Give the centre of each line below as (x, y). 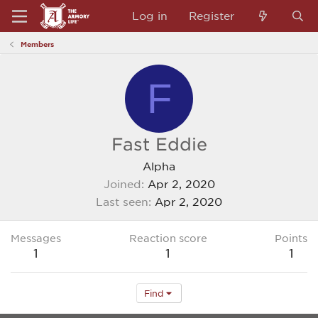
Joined (122, 184)
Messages (36, 238)
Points (291, 238)
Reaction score (168, 238)
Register (212, 16)
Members (38, 44)
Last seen (122, 202)
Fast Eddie (159, 144)
